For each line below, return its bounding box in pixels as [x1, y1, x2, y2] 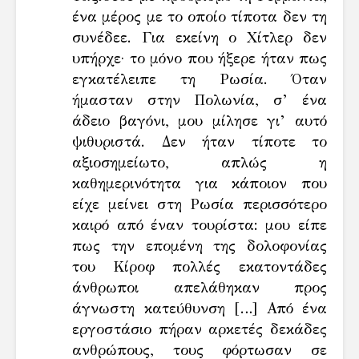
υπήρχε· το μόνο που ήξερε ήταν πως [72, 50, 327, 68]
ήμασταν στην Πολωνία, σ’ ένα [72, 91, 327, 110]
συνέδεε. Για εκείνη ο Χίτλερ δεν [72, 29, 327, 47]
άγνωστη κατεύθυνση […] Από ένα [72, 300, 327, 318]
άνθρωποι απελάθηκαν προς [72, 279, 327, 297]
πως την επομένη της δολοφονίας [72, 237, 327, 256]
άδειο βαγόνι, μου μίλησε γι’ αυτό [72, 112, 327, 131]
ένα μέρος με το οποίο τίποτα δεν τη [72, 8, 327, 26]
